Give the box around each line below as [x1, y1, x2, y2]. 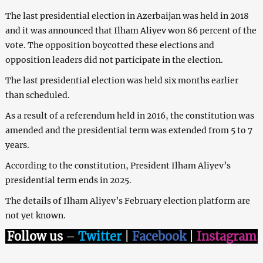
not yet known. [5, 210, 66, 221]
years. [5, 140, 29, 151]
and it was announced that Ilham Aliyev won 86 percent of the [5, 25, 257, 36]
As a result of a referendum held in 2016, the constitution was [5, 110, 254, 122]
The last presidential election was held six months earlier [5, 75, 238, 86]
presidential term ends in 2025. [5, 175, 131, 186]
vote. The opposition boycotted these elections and [5, 40, 214, 51]
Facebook [131, 229, 186, 244]
